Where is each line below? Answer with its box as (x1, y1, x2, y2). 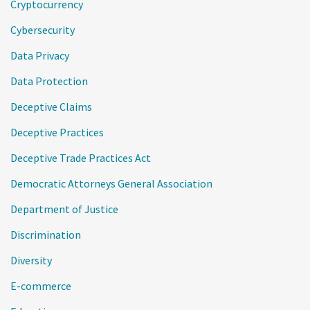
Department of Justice (10, 202, 118, 216)
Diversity (10, 253, 52, 267)
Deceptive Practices (10, 125, 104, 139)
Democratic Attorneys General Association (10, 176, 212, 190)
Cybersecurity (10, 23, 75, 37)
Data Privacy (10, 48, 69, 62)
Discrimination (10, 228, 81, 241)
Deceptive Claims (10, 100, 92, 113)
